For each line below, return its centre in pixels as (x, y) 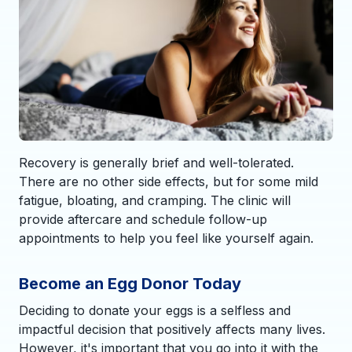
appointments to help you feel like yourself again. (166, 238)
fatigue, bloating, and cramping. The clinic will (155, 200)
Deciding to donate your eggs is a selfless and (155, 310)
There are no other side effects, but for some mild (169, 181)
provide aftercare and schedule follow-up (143, 219)
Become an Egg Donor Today (130, 283)
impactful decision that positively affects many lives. (172, 329)
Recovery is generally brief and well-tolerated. (156, 162)
